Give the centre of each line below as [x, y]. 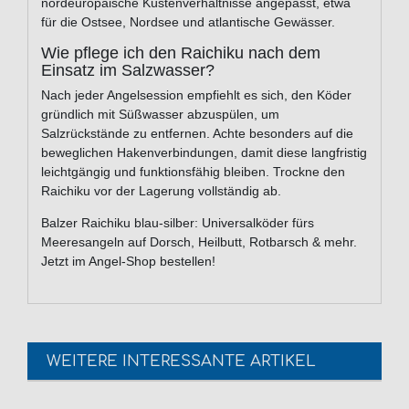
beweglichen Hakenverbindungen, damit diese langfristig [204, 153]
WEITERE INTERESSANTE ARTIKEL [181, 361]
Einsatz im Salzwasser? [128, 71]
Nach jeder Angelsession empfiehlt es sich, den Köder [196, 95]
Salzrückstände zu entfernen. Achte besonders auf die [197, 134]
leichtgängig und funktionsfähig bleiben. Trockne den [193, 172]
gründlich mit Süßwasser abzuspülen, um [160, 115]
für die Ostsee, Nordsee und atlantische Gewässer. [188, 22]
